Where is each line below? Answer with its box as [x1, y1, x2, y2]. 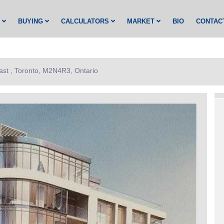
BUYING [18, 17, 45, 25]
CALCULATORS [61, 17, 111, 25]
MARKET [127, 17, 156, 25]
